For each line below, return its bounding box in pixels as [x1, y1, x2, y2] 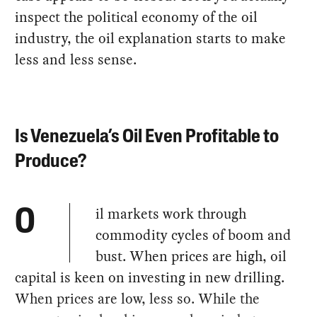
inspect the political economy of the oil [15, 6, 258, 27]
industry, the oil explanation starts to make [15, 28, 287, 48]
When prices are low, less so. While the [15, 289, 260, 309]
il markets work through [96, 204, 247, 224]
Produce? [15, 152, 87, 172]
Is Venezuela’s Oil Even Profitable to [15, 127, 279, 147]
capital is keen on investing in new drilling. [15, 267, 285, 288]
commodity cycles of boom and [96, 225, 292, 246]
